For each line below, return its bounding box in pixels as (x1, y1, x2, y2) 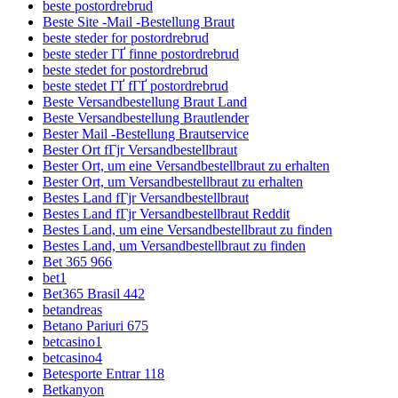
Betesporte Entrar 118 (43, 365, 164, 381)
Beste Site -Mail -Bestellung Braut (43, 13, 235, 29)
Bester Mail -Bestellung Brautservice (43, 125, 249, 141)
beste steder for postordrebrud (43, 29, 209, 45)
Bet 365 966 (43, 253, 112, 269)
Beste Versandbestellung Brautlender (43, 109, 249, 125)
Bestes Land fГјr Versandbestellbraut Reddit (43, 205, 290, 221)
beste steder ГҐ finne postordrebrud (43, 45, 239, 61)
